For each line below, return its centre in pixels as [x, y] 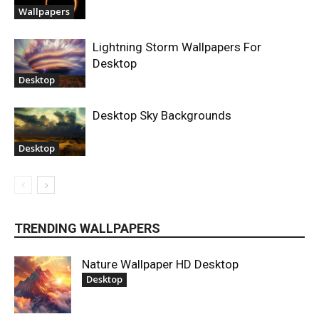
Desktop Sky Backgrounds [162, 115]
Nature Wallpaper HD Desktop [160, 264]
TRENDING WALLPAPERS [87, 228]
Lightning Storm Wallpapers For [177, 47]
